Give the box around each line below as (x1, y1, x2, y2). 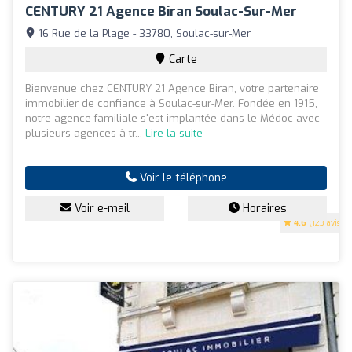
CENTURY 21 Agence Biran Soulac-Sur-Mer (25, 2, 297, 20)
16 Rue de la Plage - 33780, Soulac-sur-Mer (35, 26, 251, 40)
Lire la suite (145, 126, 203, 140)
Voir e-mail (71, 200, 130, 216)
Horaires (239, 200, 287, 216)
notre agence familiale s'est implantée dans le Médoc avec (25, 111, 320, 125)
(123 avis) (306, 217, 343, 228)
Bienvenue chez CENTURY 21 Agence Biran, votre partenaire (25, 81, 319, 95)
